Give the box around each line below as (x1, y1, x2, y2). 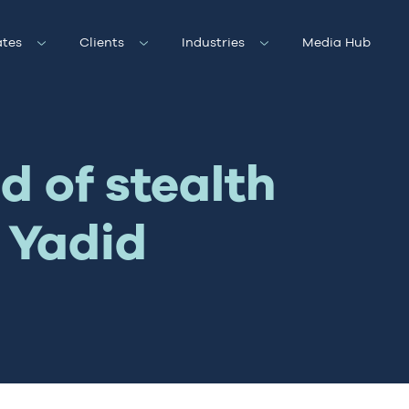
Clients (79, 35, 124, 49)
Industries (182, 35, 246, 49)
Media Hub (302, 35, 372, 49)
